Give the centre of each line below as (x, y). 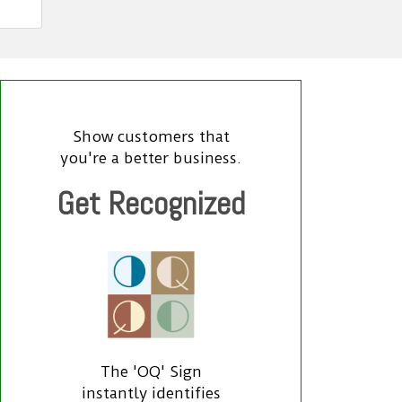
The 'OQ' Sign (151, 371)
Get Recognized (151, 203)
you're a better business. (151, 157)
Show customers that (151, 136)
